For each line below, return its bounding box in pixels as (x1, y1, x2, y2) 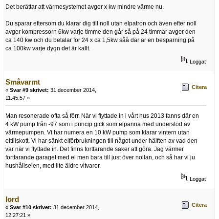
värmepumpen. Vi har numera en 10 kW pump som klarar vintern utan (5, 129, 190, 136)
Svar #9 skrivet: (10, 87, 49, 93)
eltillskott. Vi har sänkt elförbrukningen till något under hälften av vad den (5, 137, 197, 144)
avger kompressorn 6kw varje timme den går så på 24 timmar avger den (5, 28, 196, 35)
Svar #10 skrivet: (10, 204, 52, 211)
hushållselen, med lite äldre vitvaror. (5, 162, 101, 169)
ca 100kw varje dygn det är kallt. (5, 44, 90, 52)
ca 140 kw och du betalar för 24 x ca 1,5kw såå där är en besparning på (5, 36, 195, 44)
